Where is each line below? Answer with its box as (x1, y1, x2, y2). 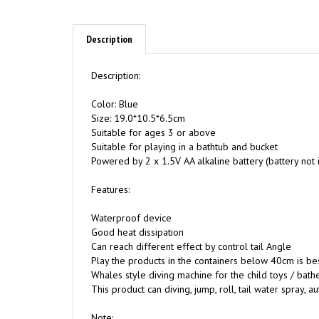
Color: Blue (91, 75, 138, 88)
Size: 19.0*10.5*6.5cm (91, 90, 185, 103)
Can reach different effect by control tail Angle (91, 218, 291, 231)
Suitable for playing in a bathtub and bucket (91, 118, 278, 131)
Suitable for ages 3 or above (91, 104, 216, 117)
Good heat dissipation (91, 204, 184, 216)
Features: (91, 161, 130, 174)
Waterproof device (91, 189, 172, 202)
